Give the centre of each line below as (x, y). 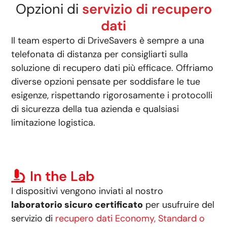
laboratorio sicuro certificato (77, 205)
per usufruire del (179, 205)
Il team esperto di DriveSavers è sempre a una (108, 41)
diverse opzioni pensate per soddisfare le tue (106, 82)
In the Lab (62, 176)
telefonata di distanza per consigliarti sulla (100, 54)
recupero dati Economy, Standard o (130, 219)
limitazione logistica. (53, 123)
